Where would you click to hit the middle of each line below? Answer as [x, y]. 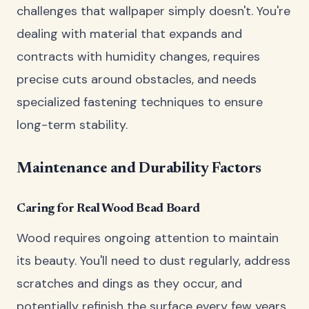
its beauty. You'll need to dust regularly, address [153, 260]
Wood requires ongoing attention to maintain [148, 238]
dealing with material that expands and [129, 34]
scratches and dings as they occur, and [129, 283]
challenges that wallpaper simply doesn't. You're [153, 11]
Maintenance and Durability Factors [139, 169]
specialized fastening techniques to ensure [140, 102]
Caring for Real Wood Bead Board [108, 209]
